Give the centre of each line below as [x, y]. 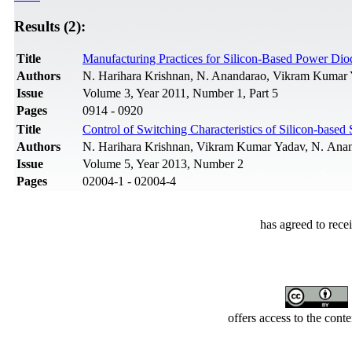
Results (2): [50, 26]
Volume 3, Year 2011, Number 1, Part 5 [180, 93]
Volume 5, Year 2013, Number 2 [163, 164]
